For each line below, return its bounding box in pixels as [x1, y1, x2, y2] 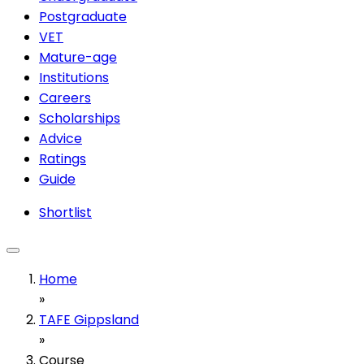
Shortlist [39, 202, 92, 222]
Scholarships [39, 108, 120, 128]
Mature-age [39, 47, 117, 67]
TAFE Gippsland [39, 310, 139, 329]
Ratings [39, 149, 86, 168]
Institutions [39, 67, 109, 87]
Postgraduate [39, 6, 127, 26]
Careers [39, 88, 91, 107]
